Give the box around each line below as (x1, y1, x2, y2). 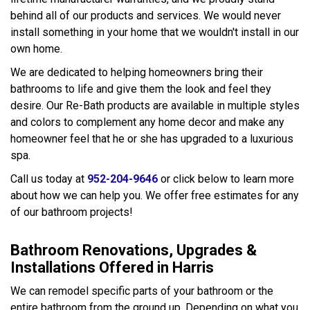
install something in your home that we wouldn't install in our (10, 26, 299, 39)
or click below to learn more (158, 172, 294, 185)
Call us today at (10, 172, 87, 185)
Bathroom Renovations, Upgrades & (10, 241, 257, 259)
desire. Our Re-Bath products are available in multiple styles (10, 99, 300, 112)
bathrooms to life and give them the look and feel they (10, 82, 271, 95)
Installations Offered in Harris (10, 259, 214, 276)
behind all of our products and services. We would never (10, 9, 281, 22)
